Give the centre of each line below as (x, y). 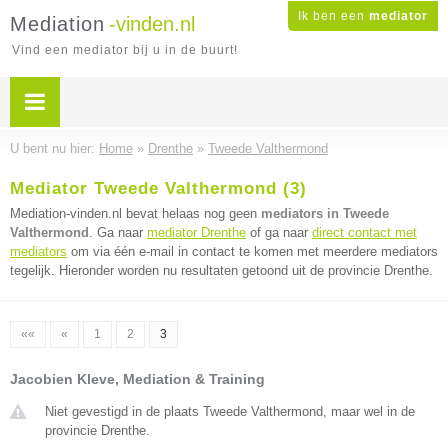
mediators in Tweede (325, 213)
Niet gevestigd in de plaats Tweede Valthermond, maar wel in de (230, 411)
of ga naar (279, 232)
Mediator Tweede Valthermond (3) (158, 188)
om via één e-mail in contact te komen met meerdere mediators (252, 251)
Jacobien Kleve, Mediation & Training (137, 379)
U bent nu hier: (54, 148)
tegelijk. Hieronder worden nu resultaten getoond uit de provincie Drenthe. (221, 270)
